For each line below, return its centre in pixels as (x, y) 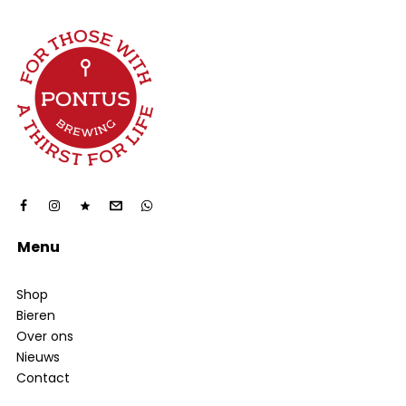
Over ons (44, 336)
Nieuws (38, 357)
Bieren (35, 315)
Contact (43, 377)
